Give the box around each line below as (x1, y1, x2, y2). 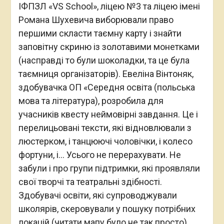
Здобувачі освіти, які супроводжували (18, 190, 177, 200)
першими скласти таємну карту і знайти (18, 28, 181, 38)
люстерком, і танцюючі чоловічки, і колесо (18, 136, 192, 146)
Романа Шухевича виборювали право (18, 14, 173, 25)
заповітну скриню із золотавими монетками (18, 41, 199, 52)
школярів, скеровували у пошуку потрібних (18, 203, 195, 214)
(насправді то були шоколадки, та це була (18, 55, 189, 65)
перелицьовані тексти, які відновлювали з (18, 122, 191, 133)
